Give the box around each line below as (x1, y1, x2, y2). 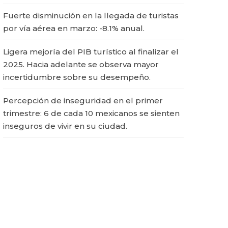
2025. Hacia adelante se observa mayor (3, 60, 159, 70)
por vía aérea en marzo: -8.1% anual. (3, 23, 145, 34)
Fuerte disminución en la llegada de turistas (3, 11, 179, 21)
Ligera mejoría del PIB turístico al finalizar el (3, 47, 179, 57)
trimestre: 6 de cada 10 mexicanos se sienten (3, 108, 180, 119)
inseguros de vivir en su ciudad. (3, 121, 127, 131)
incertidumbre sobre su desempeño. (3, 72, 151, 82)
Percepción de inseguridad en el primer (3, 96, 163, 106)
